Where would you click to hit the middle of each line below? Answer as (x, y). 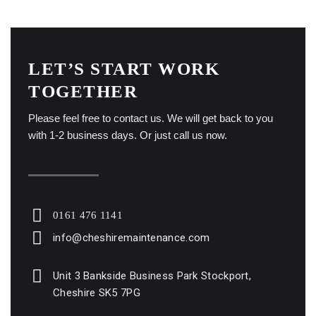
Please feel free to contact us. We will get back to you (151, 118)
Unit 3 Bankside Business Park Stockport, (152, 276)
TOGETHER (83, 91)
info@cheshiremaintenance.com (132, 238)
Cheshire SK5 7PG (97, 293)
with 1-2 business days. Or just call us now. (128, 135)
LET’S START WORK (124, 69)
